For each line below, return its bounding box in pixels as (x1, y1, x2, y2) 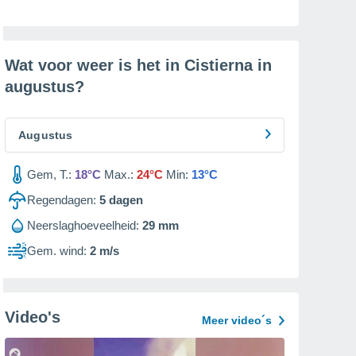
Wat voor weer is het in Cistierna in (5, 56, 272, 74)
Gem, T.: (27, 168, 72, 181)
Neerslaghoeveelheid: (27, 219, 139, 232)
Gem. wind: (27, 244, 87, 257)
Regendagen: (27, 193, 96, 207)
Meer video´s (202, 314, 272, 327)
